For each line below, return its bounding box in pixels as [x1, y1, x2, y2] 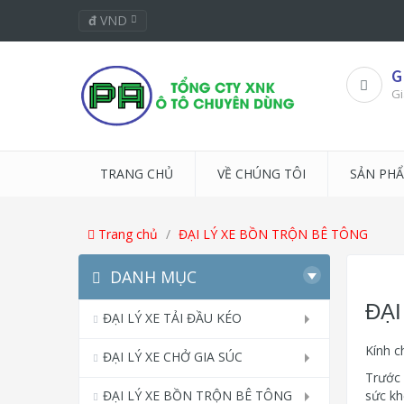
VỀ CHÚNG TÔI [217, 165, 306, 183]
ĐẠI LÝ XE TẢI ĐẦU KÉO [103, 309, 242, 327]
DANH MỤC [110, 266, 197, 289]
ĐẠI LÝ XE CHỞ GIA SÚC [103, 348, 243, 366]
